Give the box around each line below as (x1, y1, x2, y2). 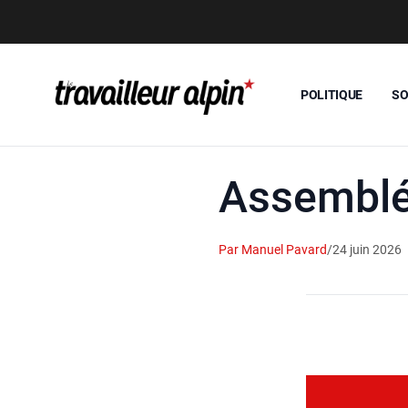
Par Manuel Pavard (219, 242, 327, 257)
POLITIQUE (301, 87, 362, 102)
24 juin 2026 (332, 242, 402, 257)
